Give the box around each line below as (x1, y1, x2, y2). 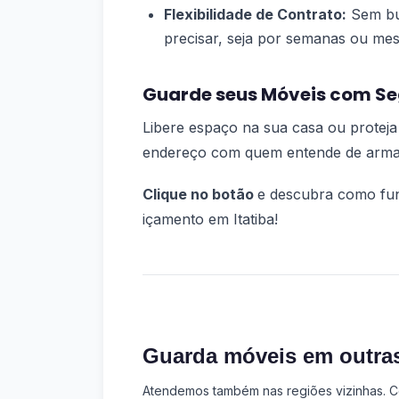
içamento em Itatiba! (142, 209, 278, 228)
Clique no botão (142, 184, 257, 203)
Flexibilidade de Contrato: (164, 4, 346, 23)
